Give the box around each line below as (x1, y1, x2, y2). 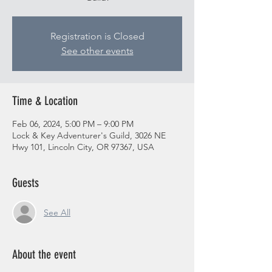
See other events (61, 45, 134, 56)
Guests (12, 175, 39, 190)
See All (44, 206, 70, 218)
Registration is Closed (50, 30, 144, 42)
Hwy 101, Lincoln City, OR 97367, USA (12, 141, 154, 152)
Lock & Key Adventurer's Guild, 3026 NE (12, 130, 166, 141)
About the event (12, 247, 76, 262)
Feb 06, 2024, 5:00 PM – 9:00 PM (12, 118, 134, 129)
